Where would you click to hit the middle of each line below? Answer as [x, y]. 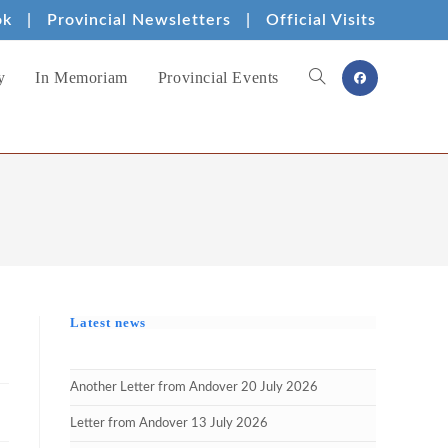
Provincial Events [218, 77]
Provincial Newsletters [139, 20]
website [330, 151]
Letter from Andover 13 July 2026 [169, 423]
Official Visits [321, 20]
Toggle [328, 77]
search [326, 225]
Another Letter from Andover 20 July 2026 [194, 387]
